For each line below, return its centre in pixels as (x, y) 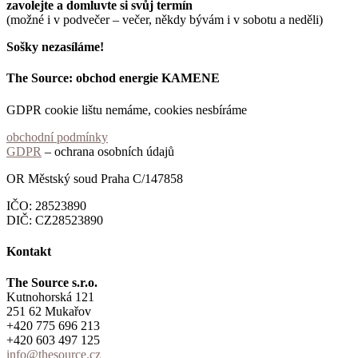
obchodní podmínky (57, 137)
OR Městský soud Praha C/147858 (95, 178)
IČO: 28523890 (46, 205)
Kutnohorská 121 (50, 297)
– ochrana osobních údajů (108, 151)
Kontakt (29, 251)
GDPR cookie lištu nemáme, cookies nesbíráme (127, 109)
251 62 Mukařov (49, 312)
